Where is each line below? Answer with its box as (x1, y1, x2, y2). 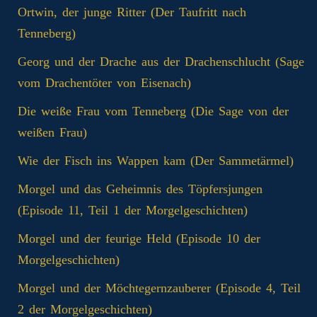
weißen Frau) (18, 125, 87, 139)
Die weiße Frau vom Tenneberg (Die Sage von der (18, 103, 289, 118)
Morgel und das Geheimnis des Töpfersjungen (18, 181, 263, 196)
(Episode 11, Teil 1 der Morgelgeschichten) (18, 202, 248, 217)
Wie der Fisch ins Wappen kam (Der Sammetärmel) (18, 153, 294, 168)
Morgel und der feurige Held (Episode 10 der (18, 231, 260, 246)
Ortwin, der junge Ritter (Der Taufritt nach (18, 4, 246, 19)
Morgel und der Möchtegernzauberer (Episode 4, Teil (18, 280, 301, 295)
